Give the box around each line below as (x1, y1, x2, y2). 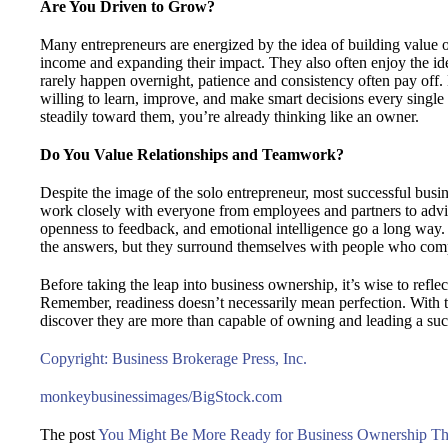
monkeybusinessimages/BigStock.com (40, 387, 282, 405)
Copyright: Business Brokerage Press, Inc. (40, 349, 307, 367)
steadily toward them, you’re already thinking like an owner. (40, 107, 419, 125)
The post (40, 425, 98, 443)
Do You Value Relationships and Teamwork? (40, 145, 344, 163)
